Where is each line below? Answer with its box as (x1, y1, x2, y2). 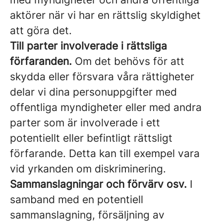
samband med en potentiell (10, 193, 143, 206)
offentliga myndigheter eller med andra (10, 101, 202, 113)
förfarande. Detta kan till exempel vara (10, 147, 200, 160)
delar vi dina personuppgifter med (10, 86, 177, 98)
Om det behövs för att (72, 55, 184, 67)
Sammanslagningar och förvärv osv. (10, 178, 187, 190)
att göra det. (10, 24, 72, 37)
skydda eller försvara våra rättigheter (10, 70, 194, 83)
